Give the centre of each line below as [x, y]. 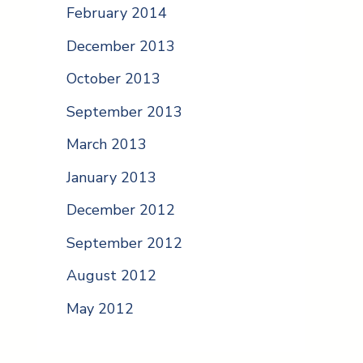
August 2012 [111, 276]
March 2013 [107, 145]
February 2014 [117, 13]
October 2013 [113, 79]
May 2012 [100, 308]
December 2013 [121, 46]
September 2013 [124, 111]
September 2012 [124, 243]
